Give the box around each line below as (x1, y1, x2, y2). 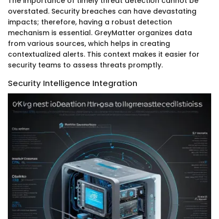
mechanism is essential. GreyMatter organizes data (8, 28, 192, 38)
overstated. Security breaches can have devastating (8, 6, 197, 16)
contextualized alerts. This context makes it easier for (8, 49, 199, 59)
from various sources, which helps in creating (8, 39, 170, 48)
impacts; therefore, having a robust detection (8, 17, 172, 27)
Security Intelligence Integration (8, 78, 137, 89)
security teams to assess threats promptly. (8, 60, 163, 70)
